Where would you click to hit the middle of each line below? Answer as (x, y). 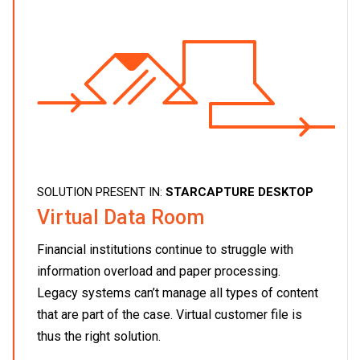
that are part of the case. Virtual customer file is (170, 314)
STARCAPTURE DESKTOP (239, 192)
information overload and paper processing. (159, 271)
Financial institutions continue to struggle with (165, 249)
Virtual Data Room (121, 217)
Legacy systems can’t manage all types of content (178, 292)
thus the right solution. (99, 336)
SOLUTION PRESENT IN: (101, 192)
